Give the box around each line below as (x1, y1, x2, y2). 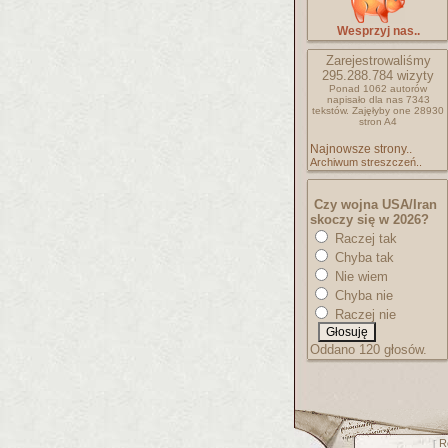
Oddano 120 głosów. (310, 342, 427, 357)
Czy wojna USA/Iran (314, 197, 437, 212)
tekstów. (312, 105, 349, 116)
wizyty (393, 68, 434, 83)
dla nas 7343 (368, 94, 430, 105)
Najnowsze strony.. (310, 142, 412, 156)
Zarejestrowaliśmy (325, 53, 431, 68)
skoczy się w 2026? (310, 212, 429, 227)
